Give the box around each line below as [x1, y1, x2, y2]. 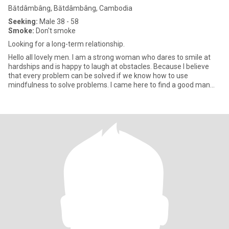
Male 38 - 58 [38, 17, 79, 26]
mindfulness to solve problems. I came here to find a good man [8, 81, 210, 89]
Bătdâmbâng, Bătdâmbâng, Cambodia [8, 4, 132, 12]
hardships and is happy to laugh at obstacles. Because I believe [8, 62, 209, 71]
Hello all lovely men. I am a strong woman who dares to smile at [8, 53, 211, 61]
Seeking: [8, 17, 38, 26]
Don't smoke [34, 27, 76, 35]
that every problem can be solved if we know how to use [8, 72, 188, 80]
